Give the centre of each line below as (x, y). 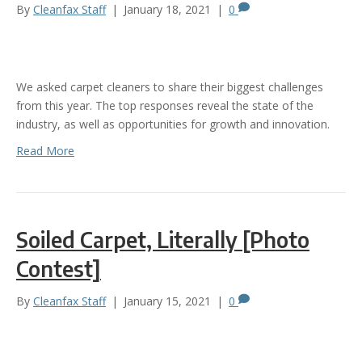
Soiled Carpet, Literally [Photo (163, 239)
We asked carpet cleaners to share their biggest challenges (170, 86)
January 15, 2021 (167, 301)
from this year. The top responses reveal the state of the (165, 105)
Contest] (59, 268)
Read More (45, 150)
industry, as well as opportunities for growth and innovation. (173, 124)
